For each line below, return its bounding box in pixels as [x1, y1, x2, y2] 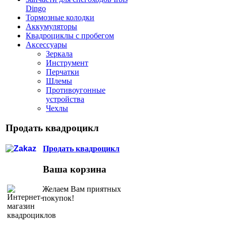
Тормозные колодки [26, 13, 94, 22]
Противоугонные [46, 85, 105, 94]
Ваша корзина [43, 164, 106, 175]
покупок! [42, 193, 74, 202]
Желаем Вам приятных [42, 184, 121, 193]
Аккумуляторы [26, 22, 77, 31]
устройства [46, 94, 84, 103]
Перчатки [46, 67, 79, 76]
